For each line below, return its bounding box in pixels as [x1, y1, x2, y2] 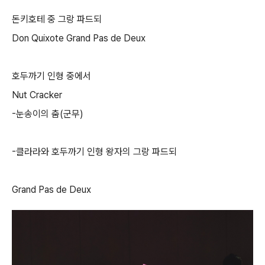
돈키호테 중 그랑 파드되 [12, 14, 102, 25]
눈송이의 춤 [16, 108, 60, 119]
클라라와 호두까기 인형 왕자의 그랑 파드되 [16, 146, 177, 157]
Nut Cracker [12, 89, 62, 101]
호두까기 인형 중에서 [12, 70, 91, 82]
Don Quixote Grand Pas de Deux [12, 33, 146, 44]
